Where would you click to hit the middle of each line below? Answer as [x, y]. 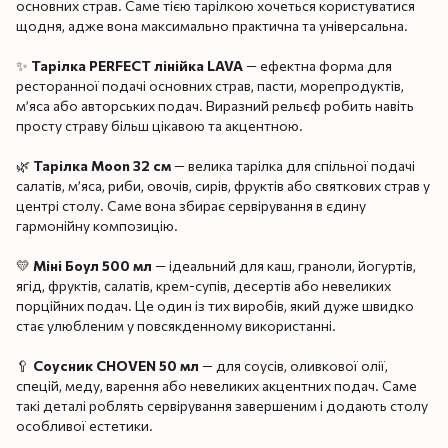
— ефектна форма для [317, 65]
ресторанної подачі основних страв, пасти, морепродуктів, [210, 85]
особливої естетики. [84, 425]
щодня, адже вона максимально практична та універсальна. [212, 25]
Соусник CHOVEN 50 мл [116, 365]
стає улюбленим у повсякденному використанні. [176, 325]
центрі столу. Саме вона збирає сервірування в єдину [191, 205]
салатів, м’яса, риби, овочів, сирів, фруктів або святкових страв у [223, 185]
